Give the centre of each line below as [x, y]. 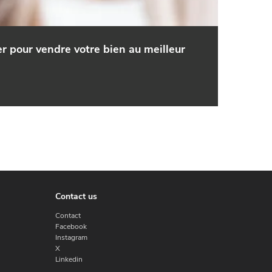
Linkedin [69, 260]
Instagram [71, 238]
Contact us [76, 197]
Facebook [71, 227]
